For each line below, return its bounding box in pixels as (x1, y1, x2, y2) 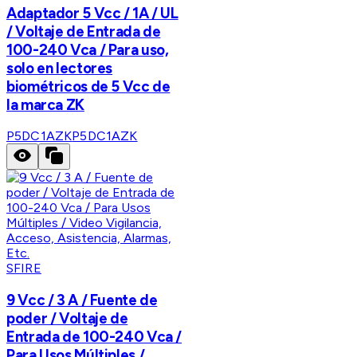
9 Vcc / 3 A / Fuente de (6, 291, 158, 310)
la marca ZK (6, 95, 84, 114)
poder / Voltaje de (6, 309, 128, 328)
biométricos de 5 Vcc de (6, 76, 171, 96)
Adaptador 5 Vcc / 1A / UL (6, 3, 178, 22)
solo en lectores (6, 58, 113, 77)
